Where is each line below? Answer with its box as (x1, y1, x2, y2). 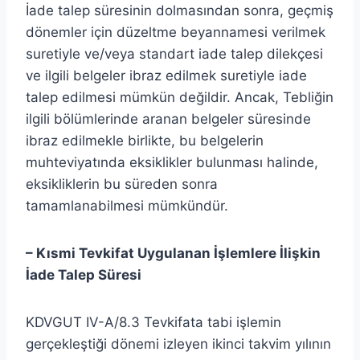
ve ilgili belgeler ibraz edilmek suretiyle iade (26, 67, 307, 84)
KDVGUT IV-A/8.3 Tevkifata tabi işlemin (26, 313, 281, 330)
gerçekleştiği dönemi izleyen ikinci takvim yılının (26, 335, 331, 352)
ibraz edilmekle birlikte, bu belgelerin (26, 132, 264, 149)
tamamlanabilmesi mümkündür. (26, 197, 228, 214)
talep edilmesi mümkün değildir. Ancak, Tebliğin (26, 88, 333, 105)
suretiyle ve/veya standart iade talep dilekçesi (26, 45, 323, 62)
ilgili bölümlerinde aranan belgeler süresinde (26, 110, 311, 127)
